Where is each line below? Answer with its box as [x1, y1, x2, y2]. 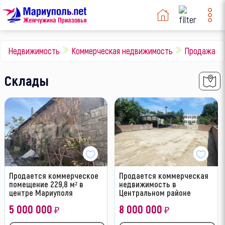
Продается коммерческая [119, 170, 209, 181]
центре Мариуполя [9, 187, 73, 198]
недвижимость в [119, 179, 177, 189]
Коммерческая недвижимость [71, 45, 173, 56]
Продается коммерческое [9, 170, 98, 181]
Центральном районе [119, 187, 191, 198]
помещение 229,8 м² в [9, 179, 83, 189]
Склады [4, 72, 49, 89]
